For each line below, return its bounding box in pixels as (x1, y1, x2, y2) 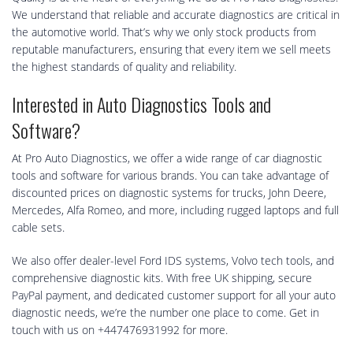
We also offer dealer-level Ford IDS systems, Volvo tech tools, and (12, 253, 334, 269)
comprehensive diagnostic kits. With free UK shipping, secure (12, 270, 312, 286)
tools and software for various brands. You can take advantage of (12, 168, 329, 184)
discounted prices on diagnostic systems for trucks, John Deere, (12, 185, 326, 201)
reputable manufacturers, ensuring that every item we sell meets (12, 42, 331, 58)
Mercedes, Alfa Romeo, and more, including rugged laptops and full (12, 203, 339, 218)
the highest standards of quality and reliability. (12, 59, 236, 75)
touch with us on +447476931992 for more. (12, 322, 228, 338)
